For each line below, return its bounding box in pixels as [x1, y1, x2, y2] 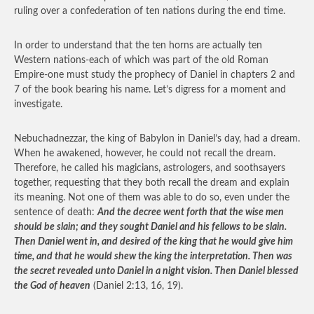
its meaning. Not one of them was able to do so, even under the [14, 193, 289, 203]
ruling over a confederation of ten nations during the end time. [14, 6, 285, 16]
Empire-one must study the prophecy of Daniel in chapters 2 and [14, 70, 295, 80]
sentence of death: [14, 207, 97, 217]
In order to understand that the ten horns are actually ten [14, 41, 262, 50]
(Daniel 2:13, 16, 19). [90, 281, 183, 291]
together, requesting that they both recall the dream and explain [14, 178, 289, 188]
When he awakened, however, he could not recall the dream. [14, 149, 275, 158]
